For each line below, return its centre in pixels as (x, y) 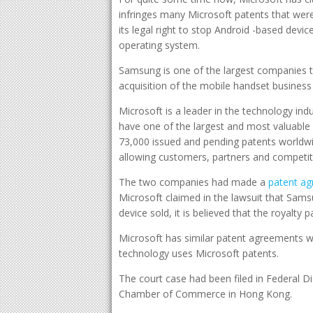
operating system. (159, 45)
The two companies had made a (194, 182)
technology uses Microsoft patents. (199, 253)
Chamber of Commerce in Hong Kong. (205, 294)
